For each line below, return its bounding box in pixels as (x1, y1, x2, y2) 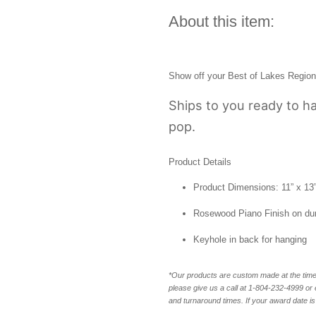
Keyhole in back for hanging (193, 234, 307, 245)
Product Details (169, 157, 231, 167)
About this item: (169, 13, 274, 30)
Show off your (169, 71, 228, 81)
